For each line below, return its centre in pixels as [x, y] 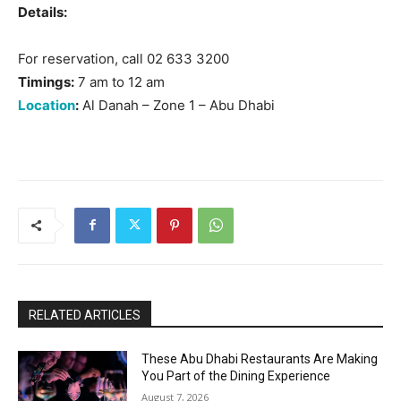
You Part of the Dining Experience [236, 375]
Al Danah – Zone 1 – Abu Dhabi [177, 105]
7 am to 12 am [119, 81]
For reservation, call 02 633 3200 [124, 58]
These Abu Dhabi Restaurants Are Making [260, 358]
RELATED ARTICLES [85, 315]
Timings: [46, 81]
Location [47, 105]
